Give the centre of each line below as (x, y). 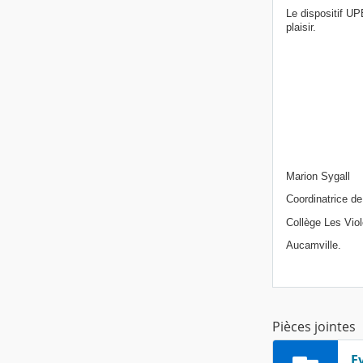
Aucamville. (314, 245)
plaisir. (301, 27)
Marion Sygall (318, 177)
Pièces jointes (314, 326)
